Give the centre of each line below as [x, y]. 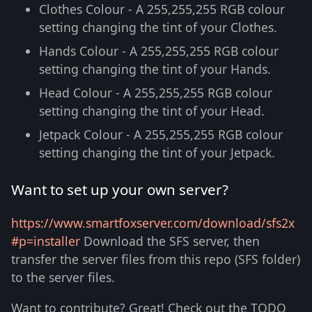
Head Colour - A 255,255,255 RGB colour [156, 93]
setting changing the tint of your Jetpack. [157, 153]
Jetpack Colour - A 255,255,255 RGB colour [161, 135]
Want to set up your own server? [120, 189]
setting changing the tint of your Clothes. [158, 28]
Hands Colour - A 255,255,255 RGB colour [159, 51]
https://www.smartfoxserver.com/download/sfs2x [153, 223]
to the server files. [63, 278]
